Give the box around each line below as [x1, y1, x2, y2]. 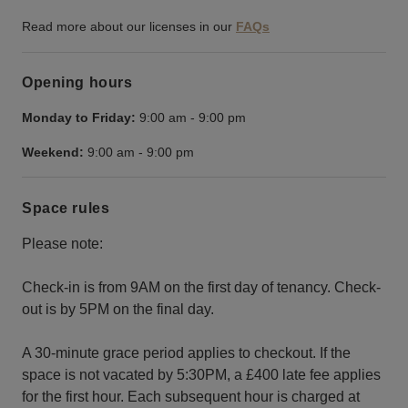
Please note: [22, 235, 103, 251]
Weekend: [22, 145, 84, 160]
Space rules [22, 199, 110, 216]
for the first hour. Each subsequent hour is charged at [22, 388, 360, 404]
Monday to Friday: [22, 110, 136, 126]
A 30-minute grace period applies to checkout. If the [22, 344, 351, 361]
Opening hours [22, 75, 133, 91]
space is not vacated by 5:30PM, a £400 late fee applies [22, 366, 381, 382]
